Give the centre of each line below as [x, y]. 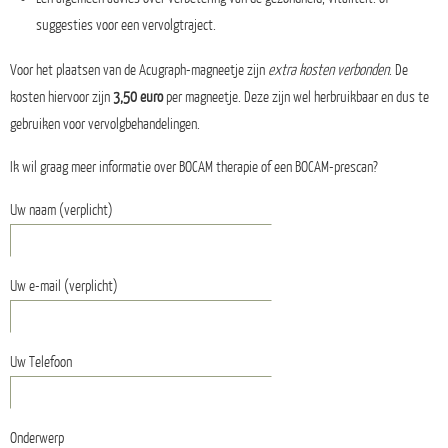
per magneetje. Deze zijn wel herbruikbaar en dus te [296, 97]
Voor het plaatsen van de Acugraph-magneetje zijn [139, 70]
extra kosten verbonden [328, 70]
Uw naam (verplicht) [61, 210]
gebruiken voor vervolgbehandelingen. [105, 124]
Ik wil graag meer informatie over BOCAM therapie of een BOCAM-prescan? [194, 167]
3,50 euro [138, 97]
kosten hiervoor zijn [61, 97]
